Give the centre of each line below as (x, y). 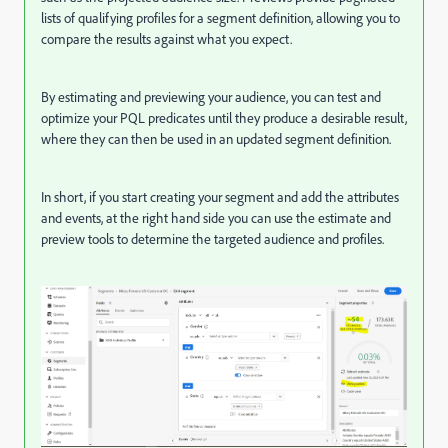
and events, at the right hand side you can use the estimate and (216, 217)
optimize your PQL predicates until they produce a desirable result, (224, 117)
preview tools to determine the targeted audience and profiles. (212, 238)
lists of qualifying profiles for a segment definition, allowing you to (220, 17)
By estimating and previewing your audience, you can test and (211, 96)
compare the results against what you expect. (166, 38)
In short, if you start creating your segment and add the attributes (220, 196)
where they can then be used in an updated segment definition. (216, 138)
